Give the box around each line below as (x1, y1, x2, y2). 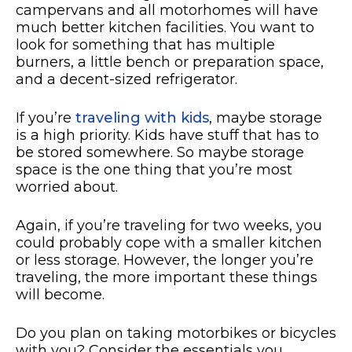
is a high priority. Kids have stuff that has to (16, 126, 319, 144)
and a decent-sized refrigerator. (16, 70, 241, 88)
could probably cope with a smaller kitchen (16, 233, 322, 251)
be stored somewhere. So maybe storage (16, 143, 304, 161)
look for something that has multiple (16, 35, 275, 53)
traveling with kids (75, 108, 209, 126)
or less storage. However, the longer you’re (16, 251, 313, 269)
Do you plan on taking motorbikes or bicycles (16, 324, 336, 342)
